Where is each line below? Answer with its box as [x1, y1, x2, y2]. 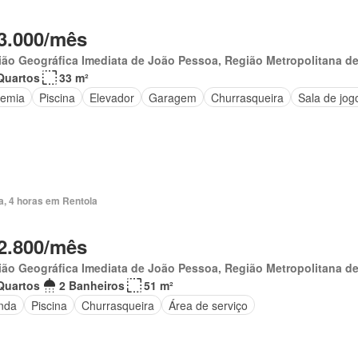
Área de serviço [168, 296, 248, 313]
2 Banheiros [58, 277, 125, 293]
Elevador [89, 89, 134, 105]
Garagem [148, 89, 197, 105]
